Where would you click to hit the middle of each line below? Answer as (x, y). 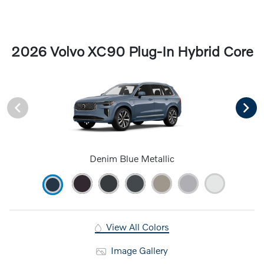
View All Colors (136, 226)
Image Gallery (138, 250)
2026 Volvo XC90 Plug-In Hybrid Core (132, 51)
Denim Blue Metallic (132, 158)
